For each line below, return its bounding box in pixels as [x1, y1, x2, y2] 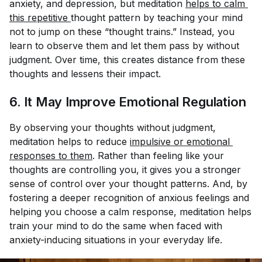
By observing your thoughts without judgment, [9, 122, 216, 133]
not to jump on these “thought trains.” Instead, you [9, 26, 235, 37]
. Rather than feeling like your [92, 150, 227, 161]
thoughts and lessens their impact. [9, 68, 161, 80]
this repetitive [9, 12, 71, 23]
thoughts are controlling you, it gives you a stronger [9, 164, 241, 175]
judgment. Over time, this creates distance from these [9, 54, 245, 65]
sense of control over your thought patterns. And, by [9, 178, 247, 189]
